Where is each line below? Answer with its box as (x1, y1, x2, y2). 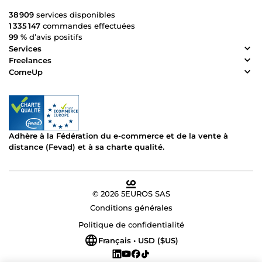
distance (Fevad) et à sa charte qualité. (9, 142, 164, 152)
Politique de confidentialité (78, 220, 184, 230)
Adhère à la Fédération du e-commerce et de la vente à (9, 131, 228, 141)
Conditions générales (89, 203, 173, 213)
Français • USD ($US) (98, 235, 178, 245)
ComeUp (9, 67, 43, 77)
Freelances (9, 55, 51, 65)
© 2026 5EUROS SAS (92, 189, 170, 199)
